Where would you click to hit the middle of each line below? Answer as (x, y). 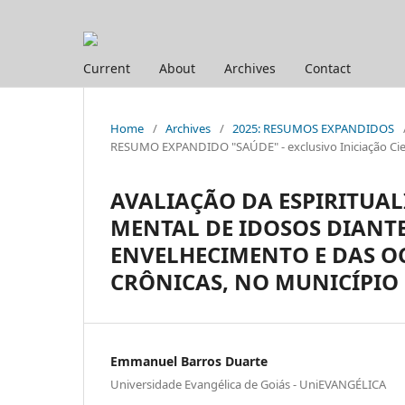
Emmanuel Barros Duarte (189, 361)
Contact (328, 68)
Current (107, 68)
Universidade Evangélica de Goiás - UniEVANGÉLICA (248, 385)
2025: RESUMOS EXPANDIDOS (313, 128)
